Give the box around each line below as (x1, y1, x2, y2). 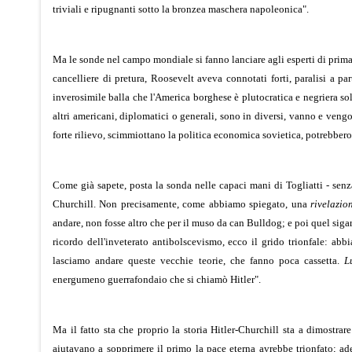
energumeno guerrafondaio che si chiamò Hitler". (53, 273, 261, 285)
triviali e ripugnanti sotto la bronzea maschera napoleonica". (53, 2, 309, 15)
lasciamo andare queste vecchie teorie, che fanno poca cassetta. (53, 254, 345, 266)
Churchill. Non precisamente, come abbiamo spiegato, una (53, 197, 311, 210)
